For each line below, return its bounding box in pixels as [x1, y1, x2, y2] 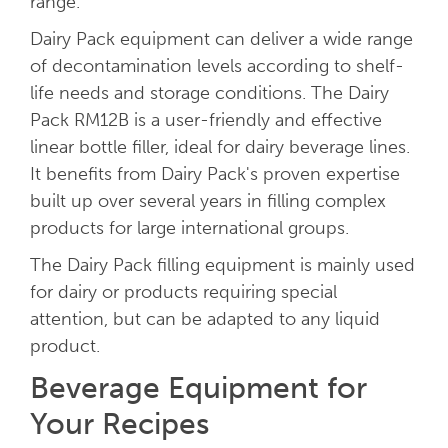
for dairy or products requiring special [29, 281, 337, 304]
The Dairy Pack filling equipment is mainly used [29, 254, 415, 277]
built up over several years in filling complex [29, 190, 386, 213]
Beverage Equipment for [29, 370, 367, 407]
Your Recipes [29, 406, 209, 443]
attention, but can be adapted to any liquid [29, 308, 380, 331]
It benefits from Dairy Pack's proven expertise [29, 163, 400, 186]
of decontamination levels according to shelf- [29, 55, 404, 78]
